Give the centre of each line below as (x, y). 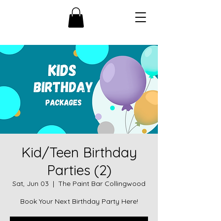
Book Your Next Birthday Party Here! (79, 201)
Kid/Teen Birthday (79, 152)
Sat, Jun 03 (31, 183)
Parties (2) (79, 170)
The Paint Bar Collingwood (102, 183)
